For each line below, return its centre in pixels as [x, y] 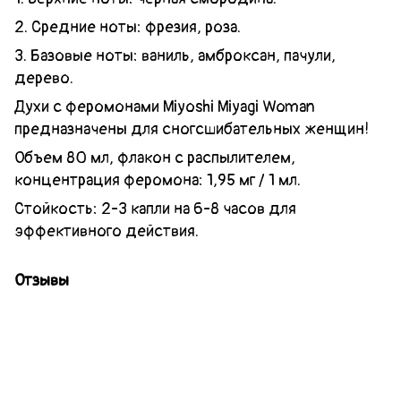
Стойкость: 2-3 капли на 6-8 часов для [155, 209]
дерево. [44, 79]
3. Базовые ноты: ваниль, [106, 56]
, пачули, [306, 56]
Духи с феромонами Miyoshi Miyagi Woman [165, 107]
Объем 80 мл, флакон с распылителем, [155, 158]
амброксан [237, 56]
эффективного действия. [107, 232]
